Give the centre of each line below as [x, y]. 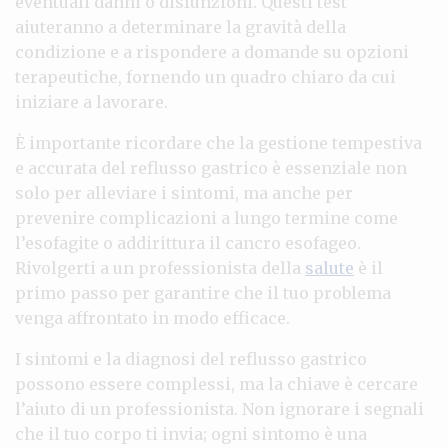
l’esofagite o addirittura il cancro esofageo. [188, 242]
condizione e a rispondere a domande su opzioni [212, 51]
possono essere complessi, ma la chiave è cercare [216, 383]
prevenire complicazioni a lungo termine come [206, 217]
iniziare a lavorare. [91, 101]
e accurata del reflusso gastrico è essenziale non [211, 167]
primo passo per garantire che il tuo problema [203, 292]
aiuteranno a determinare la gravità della [180, 26]
